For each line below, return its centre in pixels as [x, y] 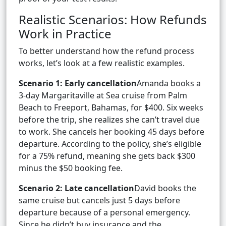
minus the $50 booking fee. [71, 168]
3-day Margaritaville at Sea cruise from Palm [103, 96]
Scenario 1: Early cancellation [78, 83]
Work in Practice [65, 34]
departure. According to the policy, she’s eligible [110, 144]
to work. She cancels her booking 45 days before [111, 132]
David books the [165, 188]
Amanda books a [169, 83]
